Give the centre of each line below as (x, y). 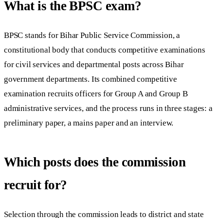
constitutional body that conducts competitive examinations (105, 50)
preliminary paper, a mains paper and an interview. (89, 123)
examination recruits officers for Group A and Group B (96, 94)
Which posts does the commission (95, 162)
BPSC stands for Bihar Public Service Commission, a (92, 36)
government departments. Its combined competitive (91, 79)
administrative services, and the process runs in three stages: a (108, 109)
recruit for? (36, 185)
